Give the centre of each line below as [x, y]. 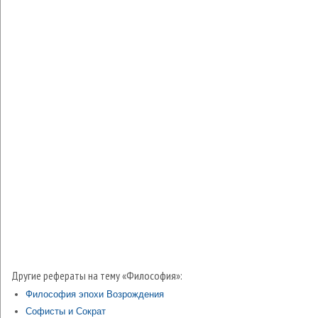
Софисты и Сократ [66, 311]
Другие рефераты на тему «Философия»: [97, 275]
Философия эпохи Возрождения [95, 294]
